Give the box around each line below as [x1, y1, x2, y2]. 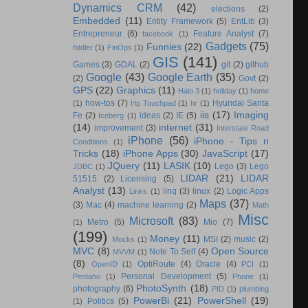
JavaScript [202, 148, 248, 159]
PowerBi [133, 295, 169, 306]
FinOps [107, 43, 132, 52]
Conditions [73, 137, 108, 146]
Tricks [73, 148, 98, 159]
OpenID [91, 259, 118, 268]
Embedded [73, 15, 120, 26]
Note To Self [149, 246, 196, 256]
